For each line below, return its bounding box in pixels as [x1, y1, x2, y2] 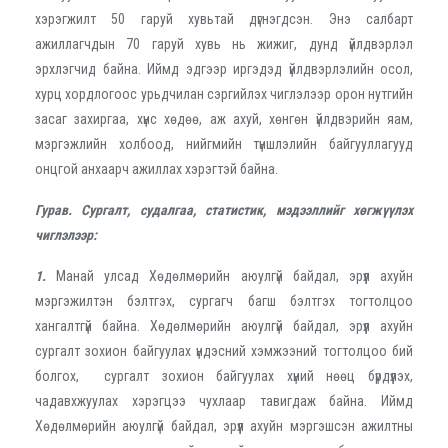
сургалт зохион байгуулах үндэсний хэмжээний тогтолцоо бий [35, 342, 413, 359]
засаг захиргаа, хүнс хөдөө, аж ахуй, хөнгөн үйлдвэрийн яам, [35, 110, 413, 127]
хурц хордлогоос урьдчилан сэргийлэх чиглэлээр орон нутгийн [35, 85, 413, 102]
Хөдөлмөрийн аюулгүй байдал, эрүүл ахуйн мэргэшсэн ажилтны [35, 417, 413, 434]
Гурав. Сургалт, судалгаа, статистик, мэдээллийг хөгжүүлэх [35, 201, 413, 218]
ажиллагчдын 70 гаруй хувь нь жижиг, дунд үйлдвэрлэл [35, 35, 413, 52]
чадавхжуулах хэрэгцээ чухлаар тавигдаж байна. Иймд [35, 392, 413, 409]
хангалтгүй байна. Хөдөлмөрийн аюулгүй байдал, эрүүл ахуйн [35, 317, 413, 334]
